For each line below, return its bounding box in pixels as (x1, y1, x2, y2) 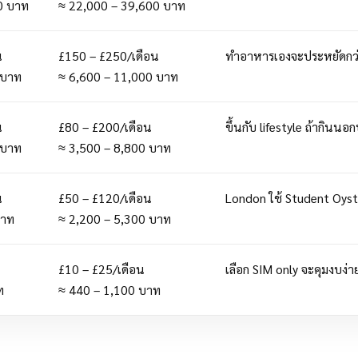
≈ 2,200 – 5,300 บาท (58, 210, 171, 227)
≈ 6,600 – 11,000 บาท (58, 68, 178, 85)
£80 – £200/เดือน (58, 118, 152, 135)
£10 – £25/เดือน (58, 261, 145, 277)
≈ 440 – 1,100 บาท (58, 281, 161, 298)
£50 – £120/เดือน (58, 189, 152, 206)
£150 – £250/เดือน (58, 47, 159, 64)
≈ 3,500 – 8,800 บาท (58, 139, 171, 156)
